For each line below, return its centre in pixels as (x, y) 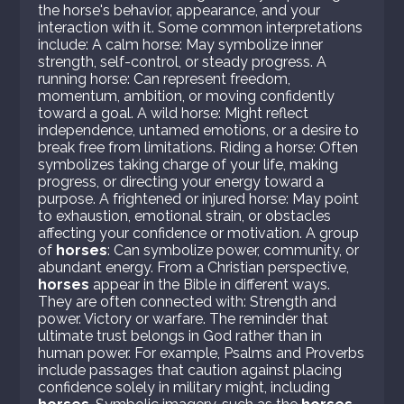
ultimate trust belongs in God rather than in (180, 336)
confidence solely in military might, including (184, 388)
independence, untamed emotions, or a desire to (199, 131)
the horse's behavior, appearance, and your (179, 11)
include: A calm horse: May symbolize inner (181, 45)
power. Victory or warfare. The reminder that (184, 319)
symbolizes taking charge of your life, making (188, 165)
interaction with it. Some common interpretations (201, 28)
